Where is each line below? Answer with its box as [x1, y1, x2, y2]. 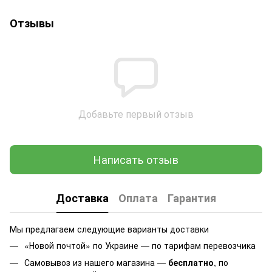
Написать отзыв [93, 151, 178, 168]
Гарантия [168, 190, 216, 206]
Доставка [56, 190, 109, 206]
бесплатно [168, 256, 214, 268]
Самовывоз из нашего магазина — [24, 256, 168, 268]
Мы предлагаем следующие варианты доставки [10, 222, 209, 235]
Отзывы [10, 15, 54, 31]
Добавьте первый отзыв [78, 106, 194, 121]
